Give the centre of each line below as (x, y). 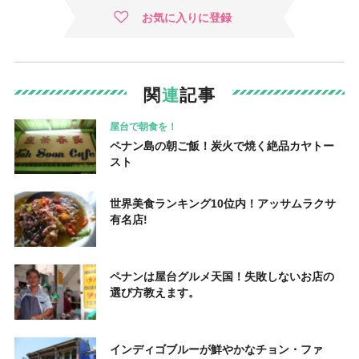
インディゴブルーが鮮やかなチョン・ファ (216, 349)
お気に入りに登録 (187, 17)
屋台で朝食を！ (143, 126)
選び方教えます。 (154, 292)
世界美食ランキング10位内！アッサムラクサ (222, 204)
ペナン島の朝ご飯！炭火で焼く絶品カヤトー (222, 145)
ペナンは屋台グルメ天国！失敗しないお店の (222, 276)
